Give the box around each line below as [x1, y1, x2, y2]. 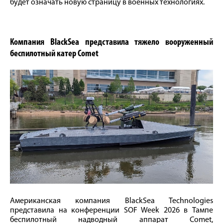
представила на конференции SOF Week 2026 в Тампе [10, 207, 213, 215]
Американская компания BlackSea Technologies [10, 197, 213, 206]
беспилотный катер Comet [10, 49, 99, 59]
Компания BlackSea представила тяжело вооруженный [10, 37, 213, 47]
